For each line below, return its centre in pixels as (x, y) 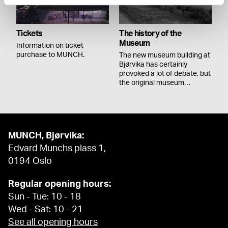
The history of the (150, 34)
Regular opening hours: (60, 184)
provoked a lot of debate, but (165, 74)
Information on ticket (50, 46)
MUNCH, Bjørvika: (46, 136)
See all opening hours (53, 222)
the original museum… (155, 83)
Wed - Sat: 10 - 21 (46, 209)
